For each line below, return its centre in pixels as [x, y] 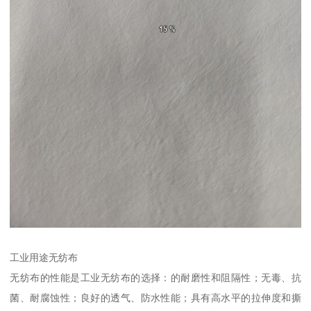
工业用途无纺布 [44, 257]
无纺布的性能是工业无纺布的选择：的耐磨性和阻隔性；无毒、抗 [155, 277]
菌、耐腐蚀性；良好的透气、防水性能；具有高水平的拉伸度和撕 [155, 297]
